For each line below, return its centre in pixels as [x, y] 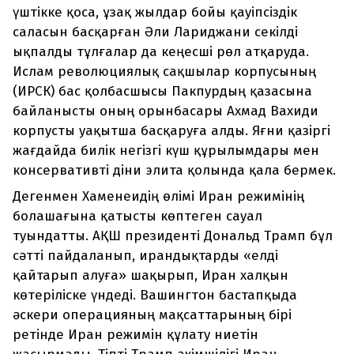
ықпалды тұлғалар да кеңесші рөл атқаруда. [161, 52]
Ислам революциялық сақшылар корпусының [164, 72]
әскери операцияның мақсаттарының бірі [152, 315]
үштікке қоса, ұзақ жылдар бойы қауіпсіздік [155, 13]
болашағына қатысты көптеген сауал [137, 217]
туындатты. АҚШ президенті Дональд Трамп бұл [173, 236]
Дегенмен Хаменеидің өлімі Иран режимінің [158, 197]
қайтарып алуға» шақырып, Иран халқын [151, 276]
